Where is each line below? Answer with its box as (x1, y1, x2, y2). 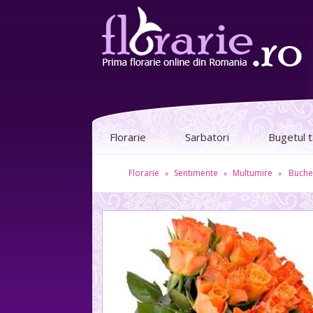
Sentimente (173, 167, 218, 179)
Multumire (232, 167, 272, 179)
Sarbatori (184, 130, 229, 144)
